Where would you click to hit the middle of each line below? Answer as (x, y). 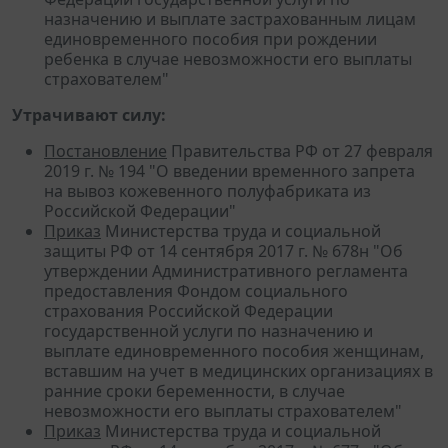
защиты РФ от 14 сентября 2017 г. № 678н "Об (223, 250)
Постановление (105, 150)
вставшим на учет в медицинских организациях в (238, 370)
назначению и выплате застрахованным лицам (230, 18)
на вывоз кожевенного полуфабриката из (207, 190)
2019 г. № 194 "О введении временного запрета (229, 170)
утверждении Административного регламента (226, 270)
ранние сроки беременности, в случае (194, 390)
